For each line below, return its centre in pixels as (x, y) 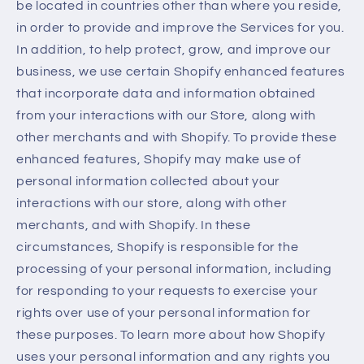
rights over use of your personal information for (164, 313)
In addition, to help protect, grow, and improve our (174, 50)
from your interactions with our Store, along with (166, 116)
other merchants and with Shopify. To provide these (177, 138)
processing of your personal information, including (174, 269)
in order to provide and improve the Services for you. (180, 28)
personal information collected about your (148, 182)
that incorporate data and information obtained (166, 94)
